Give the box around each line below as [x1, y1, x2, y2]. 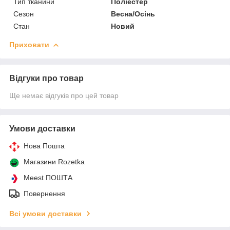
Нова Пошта [24, 141, 65, 150]
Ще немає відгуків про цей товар [9, 91, 119, 100]
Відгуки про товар [9, 73, 84, 83]
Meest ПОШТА [24, 173, 72, 182]
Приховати [9, 40, 49, 49]
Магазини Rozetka [24, 157, 85, 166]
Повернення [24, 189, 65, 198]
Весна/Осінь [111, 9, 156, 18]
